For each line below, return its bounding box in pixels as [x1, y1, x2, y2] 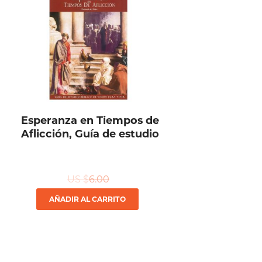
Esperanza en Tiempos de [21, 114, 159, 127]
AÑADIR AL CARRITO [49, 195, 126, 204]
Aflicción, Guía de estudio [21, 127, 159, 140]
